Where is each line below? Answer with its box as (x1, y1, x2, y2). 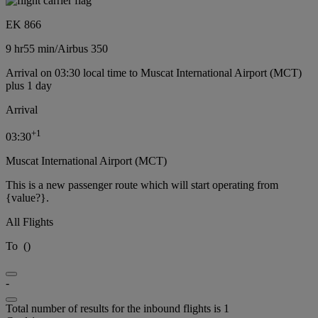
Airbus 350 (57, 43, 108, 55)
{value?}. (6, 192, 49, 204)
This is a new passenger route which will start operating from (6, 179, 278, 192)
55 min (23, 43, 55, 55)
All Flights (6, 216, 53, 229)
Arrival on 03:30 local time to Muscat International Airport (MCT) (6, 67, 302, 79)
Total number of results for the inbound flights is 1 (6, 302, 229, 315)
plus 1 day (6, 79, 52, 92)
